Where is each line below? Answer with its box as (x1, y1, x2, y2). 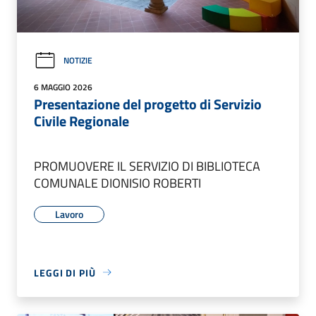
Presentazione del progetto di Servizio (34, 92, 262, 115)
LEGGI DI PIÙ (34, 265, 96, 280)
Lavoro (55, 206, 83, 221)
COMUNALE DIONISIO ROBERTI (34, 173, 201, 193)
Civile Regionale (34, 109, 129, 132)
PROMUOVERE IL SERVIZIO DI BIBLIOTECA (34, 156, 260, 176)
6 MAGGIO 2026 (34, 80, 92, 94)
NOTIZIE (63, 54, 92, 68)
